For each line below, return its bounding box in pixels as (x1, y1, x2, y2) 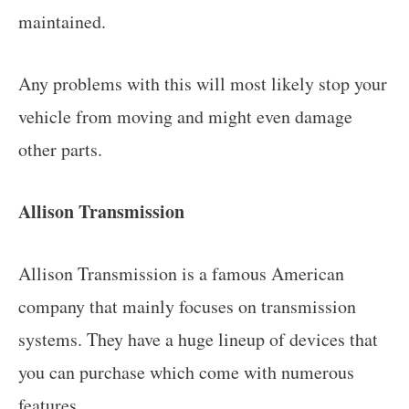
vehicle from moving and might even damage (18, 103, 352, 129)
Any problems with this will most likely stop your (18, 70, 387, 96)
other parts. (18, 136, 102, 162)
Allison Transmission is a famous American (18, 260, 344, 286)
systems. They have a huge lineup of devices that (18, 326, 378, 351)
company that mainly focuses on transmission (18, 293, 356, 319)
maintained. (18, 8, 106, 34)
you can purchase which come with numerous (18, 359, 354, 384)
